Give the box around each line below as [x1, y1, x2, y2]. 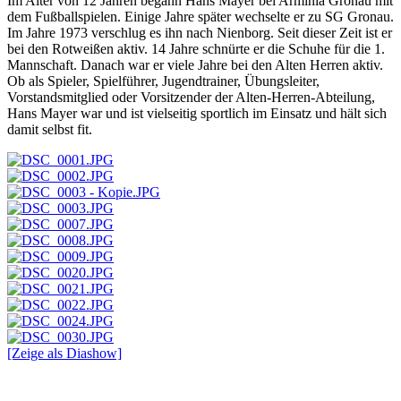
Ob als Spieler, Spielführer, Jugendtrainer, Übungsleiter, [7, 73, 320, 89]
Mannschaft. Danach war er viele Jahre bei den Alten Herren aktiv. [7, 56, 383, 73]
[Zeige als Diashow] [7, 345, 122, 361]
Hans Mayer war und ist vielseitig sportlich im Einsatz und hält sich [7, 105, 387, 121]
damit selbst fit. [7, 121, 92, 137]
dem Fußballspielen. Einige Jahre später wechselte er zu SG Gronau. [7, 8, 394, 24]
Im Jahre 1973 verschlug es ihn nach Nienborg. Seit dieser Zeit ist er [7, 24, 392, 40]
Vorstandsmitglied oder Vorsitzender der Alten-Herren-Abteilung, [7, 89, 375, 105]
